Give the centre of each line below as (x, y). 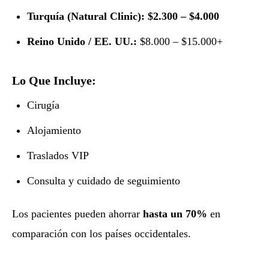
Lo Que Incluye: (54, 81)
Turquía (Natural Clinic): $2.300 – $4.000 (123, 17)
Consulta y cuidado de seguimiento (104, 181)
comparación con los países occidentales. (101, 233)
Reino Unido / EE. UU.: (82, 42)
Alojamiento (54, 131)
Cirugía (44, 105)
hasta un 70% (175, 213)
